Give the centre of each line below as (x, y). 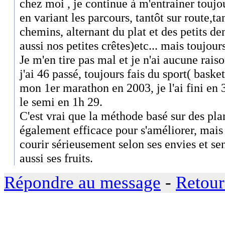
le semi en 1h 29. (61, 102)
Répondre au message (82, 182)
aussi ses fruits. (56, 158)
